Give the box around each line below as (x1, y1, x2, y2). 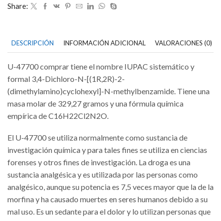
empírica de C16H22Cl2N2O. (7, 111, 109, 121)
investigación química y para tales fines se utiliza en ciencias (7, 145, 207, 154)
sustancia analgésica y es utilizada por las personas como (7, 169, 198, 179)
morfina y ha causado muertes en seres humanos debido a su (7, 194, 208, 204)
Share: (7, 1, 28, 11)
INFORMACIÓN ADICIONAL (63, 39, 146, 47)
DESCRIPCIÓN (11, 39, 54, 47)
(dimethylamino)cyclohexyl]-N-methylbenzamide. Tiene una (7, 86, 210, 96)
